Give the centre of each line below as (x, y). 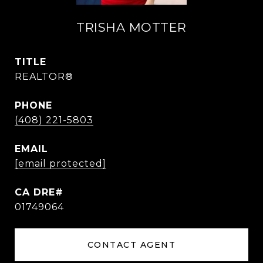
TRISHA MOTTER (131, 27)
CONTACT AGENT (131, 245)
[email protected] (60, 163)
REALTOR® (44, 77)
